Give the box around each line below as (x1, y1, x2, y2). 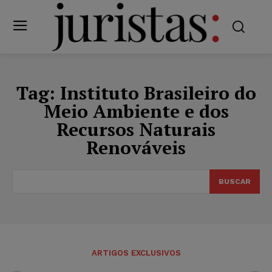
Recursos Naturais (56, 117, 216, 141)
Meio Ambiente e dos (43, 98, 229, 123)
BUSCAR (219, 177, 251, 186)
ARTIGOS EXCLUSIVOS (91, 248, 181, 257)
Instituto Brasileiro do (59, 80, 256, 105)
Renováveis (86, 135, 186, 160)
